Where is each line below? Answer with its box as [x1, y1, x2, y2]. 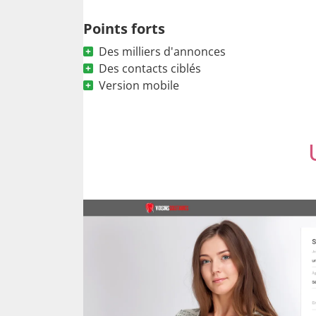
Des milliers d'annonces [99, 43, 226, 59]
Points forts [83, 18, 165, 38]
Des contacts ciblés [99, 60, 201, 76]
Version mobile [99, 77, 179, 93]
